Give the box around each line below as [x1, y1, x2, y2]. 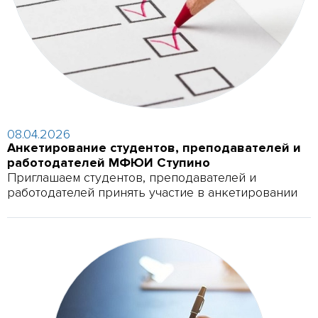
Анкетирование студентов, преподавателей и [7, 139, 302, 155]
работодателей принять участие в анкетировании [7, 184, 298, 200]
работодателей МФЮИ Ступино [7, 154, 211, 170]
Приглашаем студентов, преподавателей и [7, 169, 257, 185]
